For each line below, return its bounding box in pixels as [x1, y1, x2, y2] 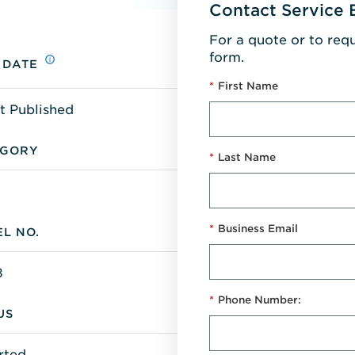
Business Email [218, 222, 298, 235]
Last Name [218, 151, 276, 163]
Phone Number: [218, 293, 301, 306]
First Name [218, 79, 278, 92]
